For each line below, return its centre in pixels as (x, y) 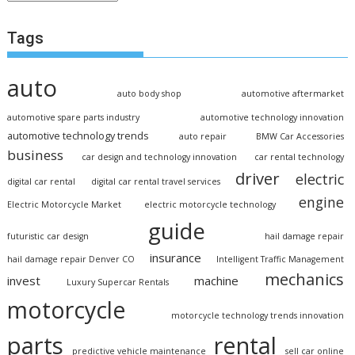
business (36, 155)
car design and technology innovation (159, 157)
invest (24, 281)
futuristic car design (48, 237)
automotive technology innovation (272, 118)
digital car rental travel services (155, 182)
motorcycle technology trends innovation (257, 316)
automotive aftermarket (292, 94)
